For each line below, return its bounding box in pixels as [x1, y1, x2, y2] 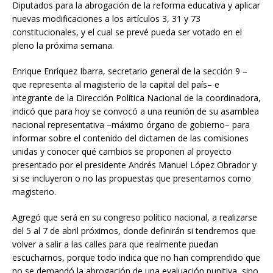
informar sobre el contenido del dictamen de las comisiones [12, 132, 249, 144]
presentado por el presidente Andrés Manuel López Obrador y [12, 158, 257, 171]
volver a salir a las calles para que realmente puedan [12, 238, 218, 250]
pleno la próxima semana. [12, 39, 114, 51]
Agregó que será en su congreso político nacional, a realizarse [12, 211, 257, 223]
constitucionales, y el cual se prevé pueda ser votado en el [12, 26, 242, 38]
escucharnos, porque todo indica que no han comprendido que [12, 251, 260, 263]
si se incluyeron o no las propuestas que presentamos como [12, 172, 251, 184]
